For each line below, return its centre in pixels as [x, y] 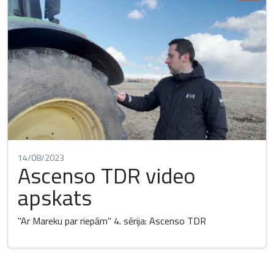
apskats [55, 198]
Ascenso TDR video [107, 176]
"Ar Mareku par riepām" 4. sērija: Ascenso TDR [112, 221]
